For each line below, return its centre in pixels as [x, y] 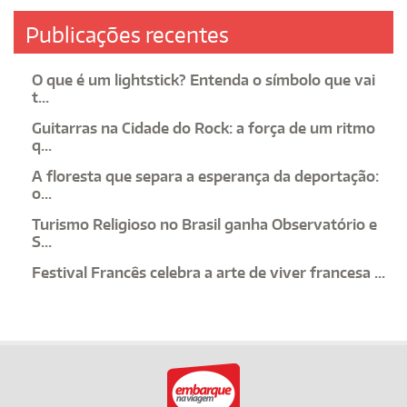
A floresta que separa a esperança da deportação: [205, 177]
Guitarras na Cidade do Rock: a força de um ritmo [203, 129]
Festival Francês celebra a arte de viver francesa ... [208, 273]
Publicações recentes [127, 35]
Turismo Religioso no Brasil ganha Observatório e [204, 225]
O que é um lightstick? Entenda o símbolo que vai [203, 80]
